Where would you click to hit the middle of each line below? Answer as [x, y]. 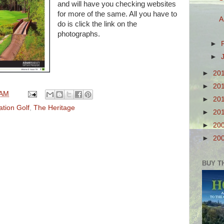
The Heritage [54, 107]
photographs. [78, 34]
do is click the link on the [97, 24]
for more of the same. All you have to [117, 14]
